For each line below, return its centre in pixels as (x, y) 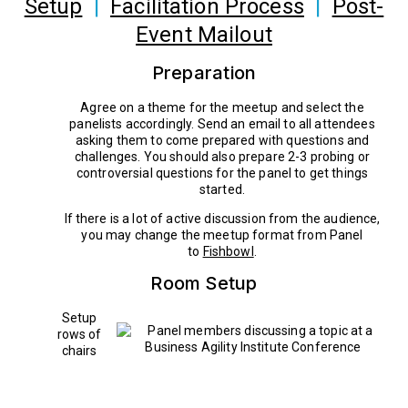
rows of (79, 334)
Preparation (204, 72)
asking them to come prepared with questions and (222, 140)
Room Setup (204, 283)
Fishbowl (228, 251)
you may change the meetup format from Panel (222, 235)
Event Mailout (204, 34)
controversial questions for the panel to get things (222, 173)
